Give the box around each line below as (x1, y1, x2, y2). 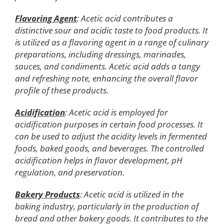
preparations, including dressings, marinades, (15, 48, 186, 60)
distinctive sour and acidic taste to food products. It (15, 24, 208, 36)
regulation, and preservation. (15, 166, 124, 178)
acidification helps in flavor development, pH (15, 154, 182, 166)
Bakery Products (15, 188, 80, 200)
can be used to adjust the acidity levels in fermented (15, 130, 207, 142)
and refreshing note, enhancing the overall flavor (15, 72, 198, 84)
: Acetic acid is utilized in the (80, 188, 183, 200)
